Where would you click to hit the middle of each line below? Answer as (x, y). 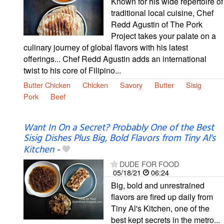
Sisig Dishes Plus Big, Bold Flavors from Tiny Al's (119, 139)
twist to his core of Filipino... (72, 70)
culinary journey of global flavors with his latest (106, 47)
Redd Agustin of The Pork (157, 24)
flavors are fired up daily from (162, 197)
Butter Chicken (47, 84)
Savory (131, 84)
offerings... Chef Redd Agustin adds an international (115, 58)
